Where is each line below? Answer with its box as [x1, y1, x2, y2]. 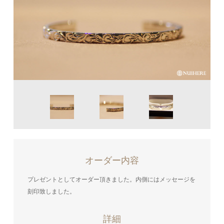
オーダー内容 [85, 155, 139, 165]
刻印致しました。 [27, 188, 75, 195]
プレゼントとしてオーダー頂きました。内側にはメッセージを [27, 176, 195, 183]
